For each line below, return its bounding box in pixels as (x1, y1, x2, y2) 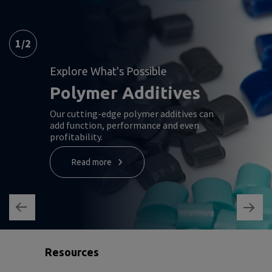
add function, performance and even (50, 119, 199, 132)
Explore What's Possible (50, 65, 167, 78)
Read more (72, 157, 112, 168)
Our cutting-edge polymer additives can (50, 107, 214, 120)
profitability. (50, 131, 103, 143)
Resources (45, 246, 99, 259)
